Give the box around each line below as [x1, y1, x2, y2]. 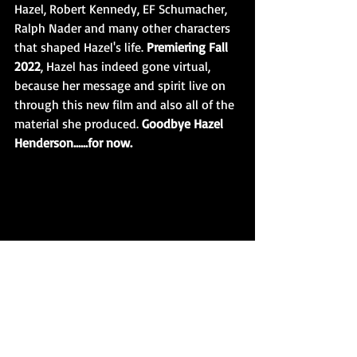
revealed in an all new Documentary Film [27, 332, 228, 347]
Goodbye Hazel [142, 116, 226, 131]
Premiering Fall [147, 39, 231, 55]
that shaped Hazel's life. [14, 39, 147, 55]
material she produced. [14, 116, 142, 131]
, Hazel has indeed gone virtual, [41, 58, 214, 74]
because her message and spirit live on [14, 77, 229, 93]
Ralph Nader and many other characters [14, 20, 233, 36]
